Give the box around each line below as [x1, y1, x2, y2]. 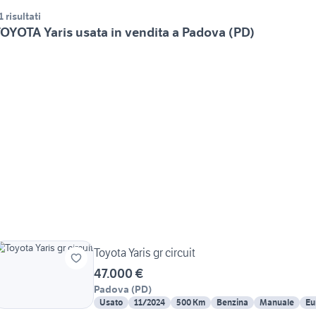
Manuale [260, 297, 294, 308]
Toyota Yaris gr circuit [94, 245, 195, 260]
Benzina [217, 297, 248, 308]
